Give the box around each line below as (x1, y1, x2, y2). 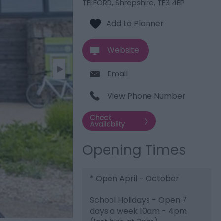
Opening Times (82, 141, 186, 160)
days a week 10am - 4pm (90, 205, 187, 217)
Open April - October (94, 173, 180, 184)
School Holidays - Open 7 (90, 194, 187, 206)
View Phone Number (107, 90, 186, 102)
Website (107, 44, 140, 56)
